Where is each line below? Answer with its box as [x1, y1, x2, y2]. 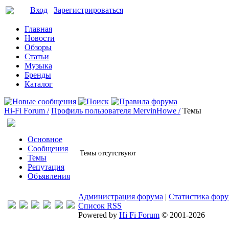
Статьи [25, 52, 49, 61]
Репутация [28, 163, 64, 171]
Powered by [78, 211, 119, 219]
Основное [28, 135, 62, 144]
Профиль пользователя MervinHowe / [51, 106, 180, 115]
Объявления [28, 172, 70, 180]
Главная [25, 25, 52, 33]
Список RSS [78, 201, 122, 210]
